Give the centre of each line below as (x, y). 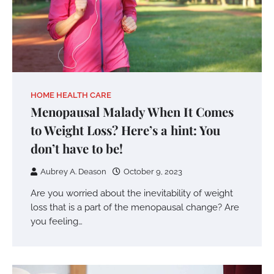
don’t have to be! (77, 149)
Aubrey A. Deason (73, 172)
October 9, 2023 (153, 172)
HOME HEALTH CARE (71, 95)
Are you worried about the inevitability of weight (132, 193)
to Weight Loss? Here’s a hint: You (125, 130)
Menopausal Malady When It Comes (132, 112)
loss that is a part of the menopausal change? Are (135, 207)
